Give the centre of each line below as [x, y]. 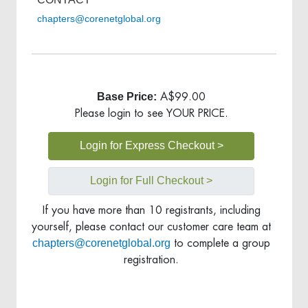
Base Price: [127, 96]
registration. [152, 260]
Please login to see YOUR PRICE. [151, 113]
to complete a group [221, 243]
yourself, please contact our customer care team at [152, 227]
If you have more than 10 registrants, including [151, 210]
